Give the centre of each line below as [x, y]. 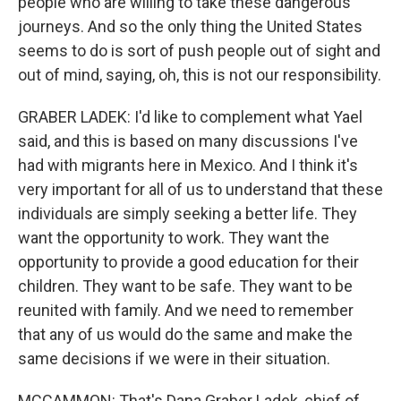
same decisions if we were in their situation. [174, 358]
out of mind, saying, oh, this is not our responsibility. [200, 75]
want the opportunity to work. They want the [174, 238]
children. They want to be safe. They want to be [185, 286]
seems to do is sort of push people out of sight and [199, 51]
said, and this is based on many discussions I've [188, 141]
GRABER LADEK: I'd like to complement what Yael [190, 117]
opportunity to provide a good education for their [188, 262]
